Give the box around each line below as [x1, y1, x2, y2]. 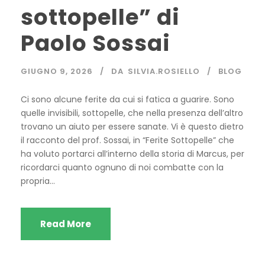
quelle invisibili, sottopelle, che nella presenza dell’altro [21, 107, 243, 119]
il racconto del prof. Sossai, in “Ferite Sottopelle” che [21, 134, 234, 147]
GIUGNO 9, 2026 [21, 66, 93, 77]
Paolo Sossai [21, 28, 170, 59]
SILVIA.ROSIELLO [128, 66, 200, 77]
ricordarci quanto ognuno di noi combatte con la [21, 161, 224, 174]
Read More [40, 218, 91, 231]
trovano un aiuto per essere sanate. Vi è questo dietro [21, 121, 244, 133]
